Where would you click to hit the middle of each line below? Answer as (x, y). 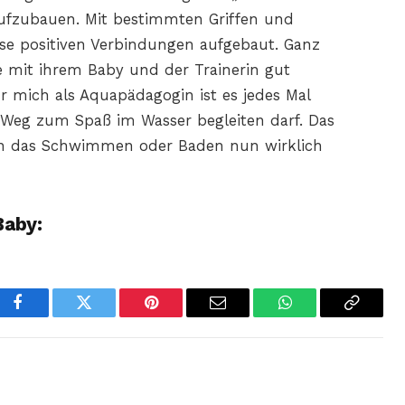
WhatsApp (318, 316)
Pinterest (178, 316)
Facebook (47, 316)
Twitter (106, 316)
